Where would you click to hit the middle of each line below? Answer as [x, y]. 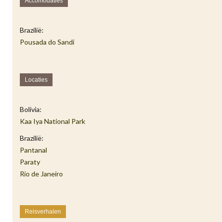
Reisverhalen [43, 212]
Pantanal [33, 150]
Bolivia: [31, 109]
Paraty [30, 162]
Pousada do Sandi [47, 42]
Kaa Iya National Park [53, 121]
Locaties [36, 80]
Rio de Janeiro [41, 174]
